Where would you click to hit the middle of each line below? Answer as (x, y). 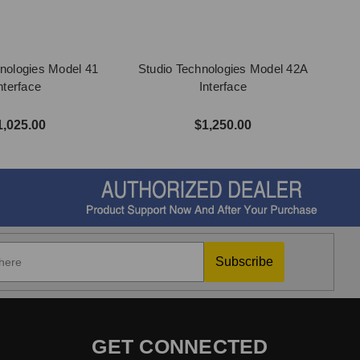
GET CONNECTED (180, 346)
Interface (223, 86)
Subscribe (244, 262)
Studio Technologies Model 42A (223, 69)
